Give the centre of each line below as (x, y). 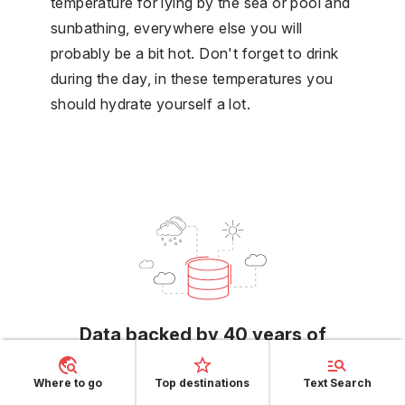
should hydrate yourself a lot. (151, 104)
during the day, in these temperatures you (192, 78)
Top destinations (202, 383)
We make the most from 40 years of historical (202, 393)
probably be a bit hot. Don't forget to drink (195, 53)
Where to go (67, 383)
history (202, 359)
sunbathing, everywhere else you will (177, 28)
